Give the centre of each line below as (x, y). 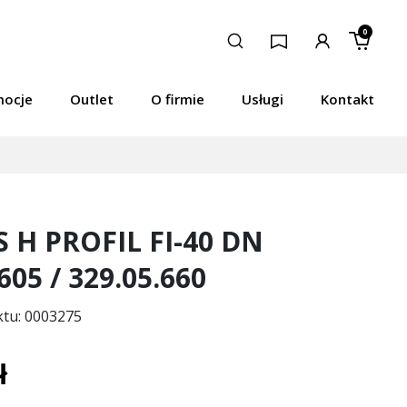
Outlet (92, 99)
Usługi (263, 99)
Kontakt (347, 99)
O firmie (178, 99)
